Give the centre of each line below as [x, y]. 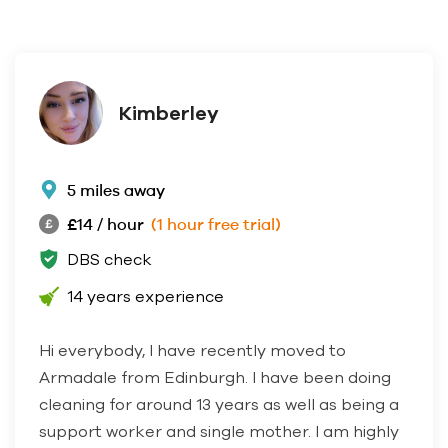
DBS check [109, 259]
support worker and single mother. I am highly [219, 431]
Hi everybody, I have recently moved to [192, 350]
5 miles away [116, 190]
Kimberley [169, 113]
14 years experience [145, 296]
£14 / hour [105, 224]
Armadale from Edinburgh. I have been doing [215, 377]
